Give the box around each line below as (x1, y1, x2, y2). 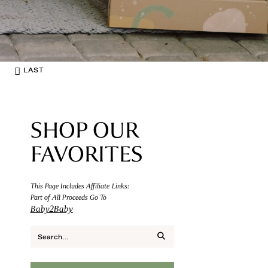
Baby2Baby (30, 203, 73, 214)
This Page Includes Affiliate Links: (30, 182, 129, 190)
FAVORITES (30, 140, 143, 168)
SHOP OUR (30, 116, 139, 144)
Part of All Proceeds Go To (30, 193, 107, 202)
